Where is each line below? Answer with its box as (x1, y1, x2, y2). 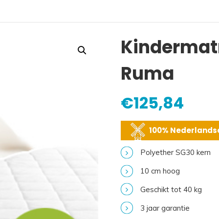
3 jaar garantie (140, 203, 190, 213)
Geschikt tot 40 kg (140, 184, 202, 194)
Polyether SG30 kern (140, 148, 211, 157)
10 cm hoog (140, 166, 180, 176)
